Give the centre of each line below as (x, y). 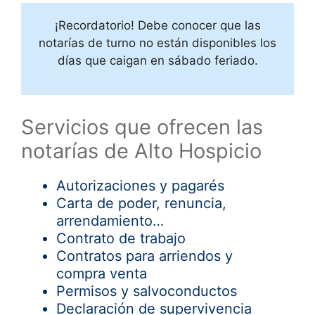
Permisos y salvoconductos (147, 291)
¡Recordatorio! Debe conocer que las (157, 26)
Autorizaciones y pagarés (140, 186)
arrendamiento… (110, 221)
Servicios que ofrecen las (142, 127)
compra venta (102, 274)
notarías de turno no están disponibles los (157, 43)
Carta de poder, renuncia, (141, 204)
